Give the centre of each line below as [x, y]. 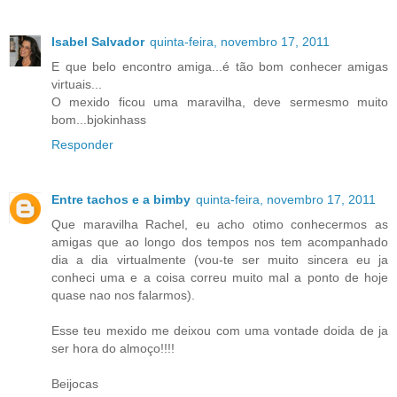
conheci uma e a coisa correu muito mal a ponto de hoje [220, 277]
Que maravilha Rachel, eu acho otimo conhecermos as [220, 224]
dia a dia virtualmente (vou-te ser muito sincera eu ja [220, 259]
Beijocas [75, 383]
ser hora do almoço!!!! [113, 348]
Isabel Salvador [98, 41]
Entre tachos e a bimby [121, 199]
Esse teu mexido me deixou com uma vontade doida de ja [220, 330]
